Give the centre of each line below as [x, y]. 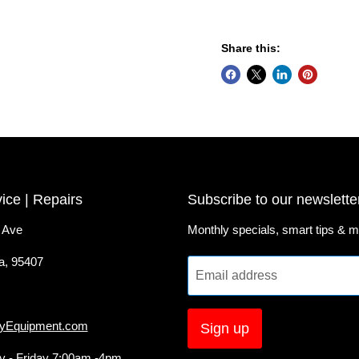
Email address [236, 276]
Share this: [250, 48]
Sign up [225, 329]
